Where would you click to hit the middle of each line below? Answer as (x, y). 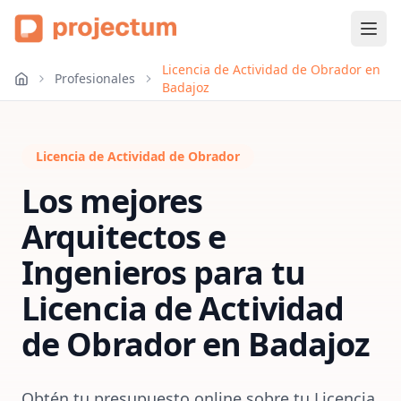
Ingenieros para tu (163, 273)
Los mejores (112, 201)
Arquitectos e (124, 237)
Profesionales (95, 78)
